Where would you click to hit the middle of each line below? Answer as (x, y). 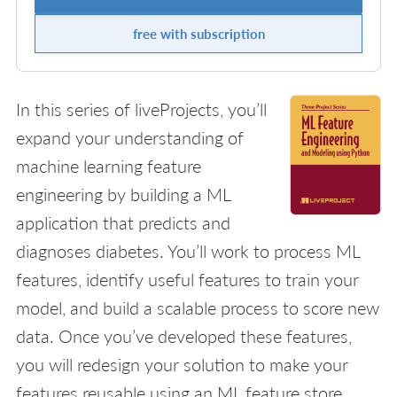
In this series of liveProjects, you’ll (141, 109)
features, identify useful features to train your (187, 279)
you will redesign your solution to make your (182, 364)
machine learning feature (109, 165)
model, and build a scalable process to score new (198, 307)
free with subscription (198, 33)
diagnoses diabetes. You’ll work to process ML (188, 250)
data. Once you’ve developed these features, (184, 335)
